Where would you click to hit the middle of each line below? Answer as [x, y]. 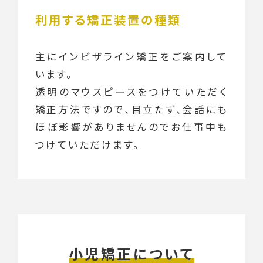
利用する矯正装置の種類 [108, 19]
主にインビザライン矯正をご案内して [131, 56]
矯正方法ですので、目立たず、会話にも [131, 109]
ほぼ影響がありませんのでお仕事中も [131, 127]
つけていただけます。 [87, 144]
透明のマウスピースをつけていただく [131, 91]
